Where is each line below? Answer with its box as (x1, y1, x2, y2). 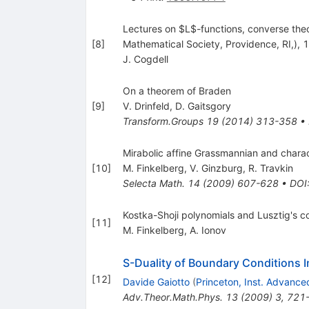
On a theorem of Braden (122, 84, 231, 97)
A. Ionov (189, 223, 226, 236)
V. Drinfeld (122, 99, 170, 112)
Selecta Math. (122, 177, 185, 189)
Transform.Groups (122, 114, 203, 127)
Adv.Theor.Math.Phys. (122, 290, 223, 303)
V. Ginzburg (189, 161, 243, 174)
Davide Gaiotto (122, 275, 190, 288)
